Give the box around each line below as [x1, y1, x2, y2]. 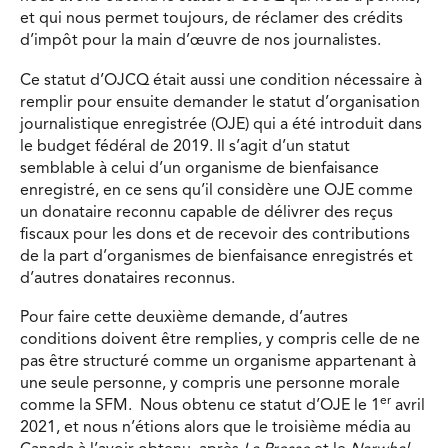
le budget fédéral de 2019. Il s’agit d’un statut [20, 138, 350, 155]
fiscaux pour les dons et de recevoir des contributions [20, 226, 410, 243]
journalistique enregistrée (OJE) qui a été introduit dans [20, 116, 422, 133]
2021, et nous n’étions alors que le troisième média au [20, 420, 411, 437]
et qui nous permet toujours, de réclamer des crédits [20, 10, 403, 27]
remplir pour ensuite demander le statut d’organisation [20, 94, 420, 111]
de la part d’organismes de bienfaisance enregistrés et [20, 248, 413, 265]
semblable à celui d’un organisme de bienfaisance [20, 160, 379, 177]
